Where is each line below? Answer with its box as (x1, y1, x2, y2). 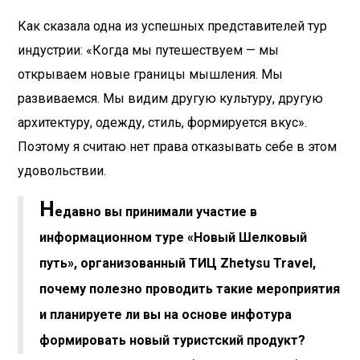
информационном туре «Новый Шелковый (39, 230, 307, 246)
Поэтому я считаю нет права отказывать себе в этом (18, 139, 337, 155)
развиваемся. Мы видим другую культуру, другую (18, 91, 323, 107)
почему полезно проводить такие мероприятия (39, 281, 340, 297)
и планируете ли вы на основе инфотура (39, 307, 292, 323)
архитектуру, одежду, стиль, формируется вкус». (18, 115, 307, 131)
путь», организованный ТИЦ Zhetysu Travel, (39, 256, 316, 272)
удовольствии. (18, 163, 106, 179)
